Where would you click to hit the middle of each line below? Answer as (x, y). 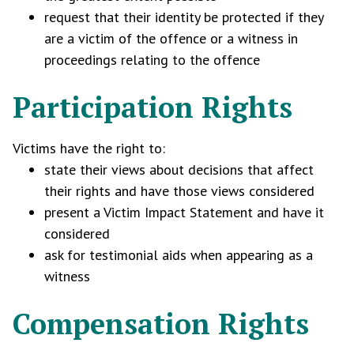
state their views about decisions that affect (179, 169)
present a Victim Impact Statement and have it (184, 212)
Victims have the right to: (89, 148)
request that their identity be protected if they (184, 17)
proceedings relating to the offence (152, 60)
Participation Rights (153, 107)
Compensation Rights (161, 324)
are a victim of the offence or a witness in (171, 38)
